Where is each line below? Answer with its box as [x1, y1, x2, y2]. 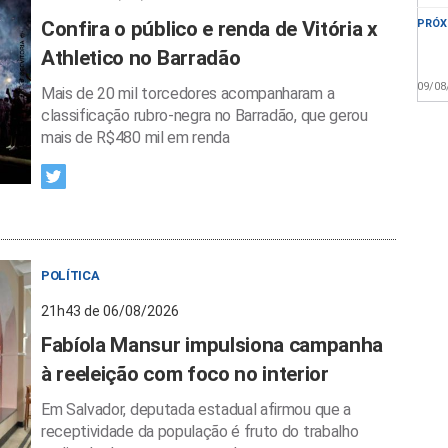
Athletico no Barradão [41, 46, 241, 70]
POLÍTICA [41, 268, 100, 283]
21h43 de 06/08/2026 [41, 303, 179, 319]
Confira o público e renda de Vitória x [41, 17, 378, 41]
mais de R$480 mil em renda [41, 128, 230, 147]
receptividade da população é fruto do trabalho [41, 422, 359, 441]
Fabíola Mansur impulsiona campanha [41, 333, 384, 357]
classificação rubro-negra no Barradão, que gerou [41, 106, 368, 125]
